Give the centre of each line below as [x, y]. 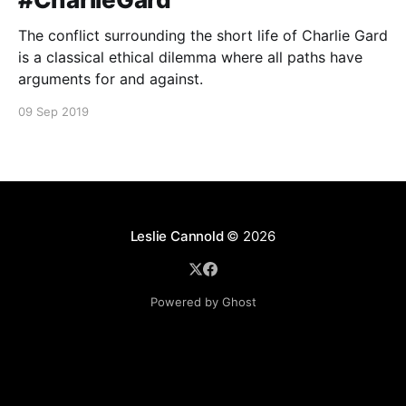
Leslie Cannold [177, 236]
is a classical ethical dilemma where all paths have [190, 57]
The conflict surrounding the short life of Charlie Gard [203, 35]
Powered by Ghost [203, 302]
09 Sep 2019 [53, 111]
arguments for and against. [111, 79]
